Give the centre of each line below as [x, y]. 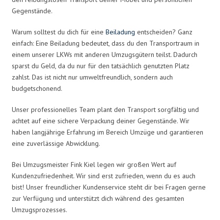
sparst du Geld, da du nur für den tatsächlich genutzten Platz [101, 66]
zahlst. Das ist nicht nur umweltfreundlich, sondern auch [92, 77]
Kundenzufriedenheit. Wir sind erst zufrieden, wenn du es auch [104, 176]
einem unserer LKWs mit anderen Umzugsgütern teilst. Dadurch [105, 54]
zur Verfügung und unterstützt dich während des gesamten [98, 198]
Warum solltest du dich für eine [59, 32]
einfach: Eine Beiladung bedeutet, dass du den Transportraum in [106, 43]
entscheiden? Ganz [164, 32]
